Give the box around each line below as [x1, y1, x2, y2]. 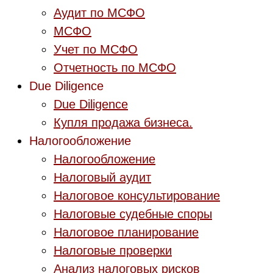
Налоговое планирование [54, 225, 199, 239]
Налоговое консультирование [54, 189, 220, 202]
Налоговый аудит [54, 171, 151, 184]
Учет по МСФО [54, 43, 138, 56]
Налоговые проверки [54, 244, 172, 257]
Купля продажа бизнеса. [54, 116, 193, 129]
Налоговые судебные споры [54, 207, 212, 221]
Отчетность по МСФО [54, 61, 176, 74]
